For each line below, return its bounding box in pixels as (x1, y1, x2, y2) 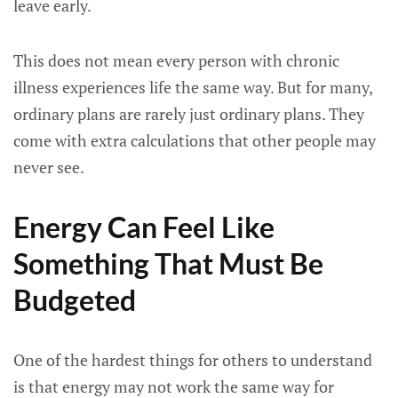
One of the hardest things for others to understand (13, 349, 372, 370)
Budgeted (13, 283, 136, 317)
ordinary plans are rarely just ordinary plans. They (13, 103, 364, 124)
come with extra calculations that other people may (13, 130, 376, 151)
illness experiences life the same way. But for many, (13, 76, 372, 98)
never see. (13, 156, 84, 178)
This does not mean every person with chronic (13, 50, 339, 71)
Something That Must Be (13, 246, 323, 281)
